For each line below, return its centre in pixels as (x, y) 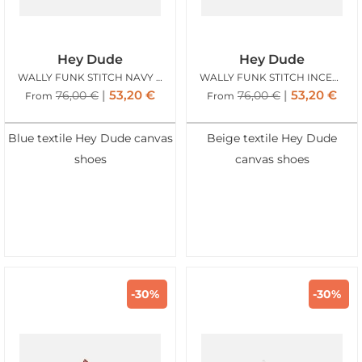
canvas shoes (272, 160)
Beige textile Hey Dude (272, 139)
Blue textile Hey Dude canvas (90, 139)
